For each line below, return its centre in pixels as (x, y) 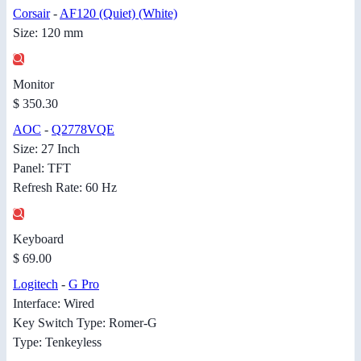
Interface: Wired (54, 304)
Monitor (33, 85)
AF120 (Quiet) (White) (118, 14)
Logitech (35, 284)
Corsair (31, 14)
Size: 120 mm (48, 33)
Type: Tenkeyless (57, 342)
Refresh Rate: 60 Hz (65, 188)
